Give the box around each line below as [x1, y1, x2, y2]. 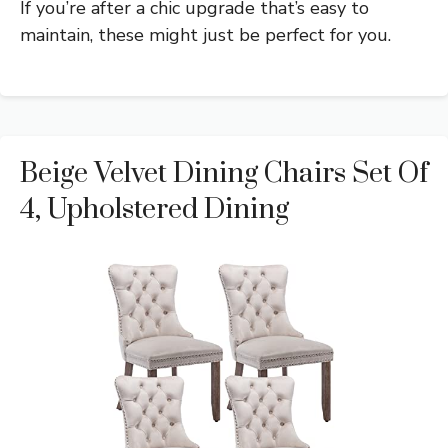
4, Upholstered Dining [20, 192, 289, 228]
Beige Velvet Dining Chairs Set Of [20, 156, 428, 192]
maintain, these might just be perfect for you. [20, 23, 391, 48]
